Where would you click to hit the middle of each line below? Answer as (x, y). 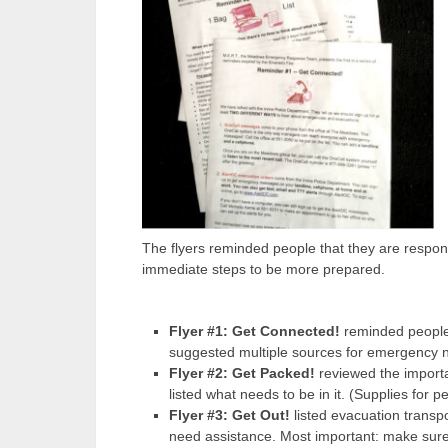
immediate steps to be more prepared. (263, 269)
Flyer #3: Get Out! (229, 415)
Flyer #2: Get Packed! (241, 373)
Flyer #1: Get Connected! (254, 331)
